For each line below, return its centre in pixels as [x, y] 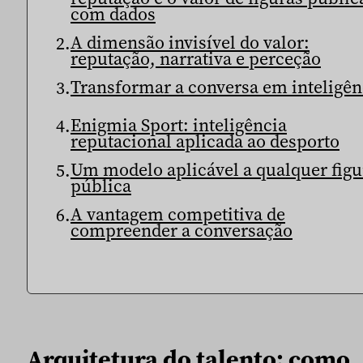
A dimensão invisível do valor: [190, 42]
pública [101, 185]
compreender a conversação [181, 230]
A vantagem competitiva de [178, 214]
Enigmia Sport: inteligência [179, 124]
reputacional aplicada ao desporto [205, 141]
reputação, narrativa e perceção [196, 58]
